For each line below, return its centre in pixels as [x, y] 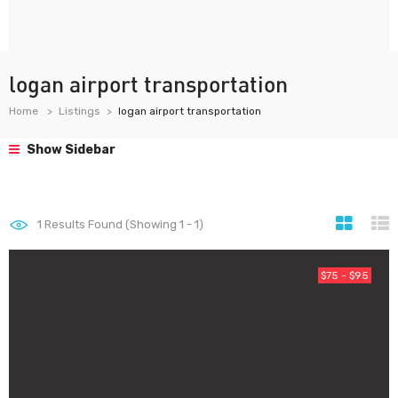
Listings [80, 111]
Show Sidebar [70, 150]
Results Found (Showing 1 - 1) [123, 224]
